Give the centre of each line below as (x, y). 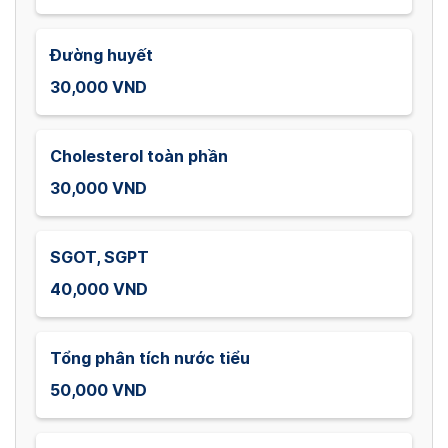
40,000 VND (99, 289)
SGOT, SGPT (99, 257)
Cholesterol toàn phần (139, 156)
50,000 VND (98, 390)
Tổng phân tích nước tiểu (150, 358)
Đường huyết (101, 55)
